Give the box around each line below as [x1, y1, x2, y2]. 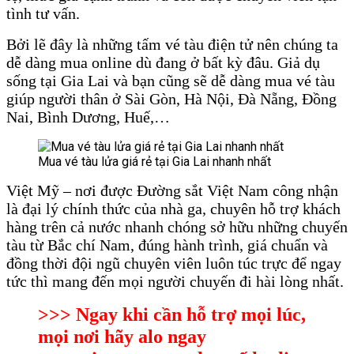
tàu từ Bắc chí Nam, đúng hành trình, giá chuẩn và [6, 235, 328, 254]
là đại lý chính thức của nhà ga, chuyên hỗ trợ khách [6, 199, 341, 217]
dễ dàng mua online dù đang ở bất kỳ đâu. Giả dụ [6, 53, 320, 71]
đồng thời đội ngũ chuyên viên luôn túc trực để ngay [6, 254, 341, 272]
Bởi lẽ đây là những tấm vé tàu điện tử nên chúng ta [6, 35, 338, 53]
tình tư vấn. [6, 4, 80, 22]
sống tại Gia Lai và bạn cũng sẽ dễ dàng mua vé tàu [6, 71, 335, 89]
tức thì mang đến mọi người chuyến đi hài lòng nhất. [6, 272, 344, 290]
